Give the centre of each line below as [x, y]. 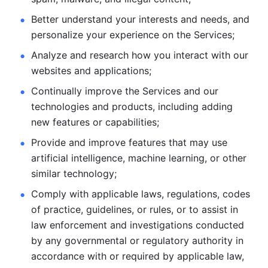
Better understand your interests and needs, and [140, 19]
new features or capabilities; [97, 122]
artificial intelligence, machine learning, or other [139, 158]
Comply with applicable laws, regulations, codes [141, 194]
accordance [58, 256]
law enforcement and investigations [112, 225]
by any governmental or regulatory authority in [137, 240]
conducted [220, 225]
